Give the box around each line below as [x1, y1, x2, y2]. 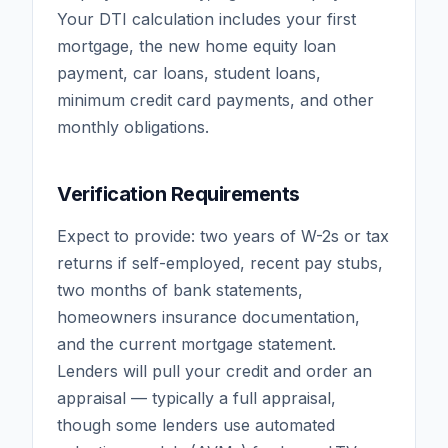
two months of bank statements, [57, 279, 303, 300]
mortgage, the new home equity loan [57, 35, 336, 56]
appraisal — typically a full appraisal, [57, 387, 336, 408]
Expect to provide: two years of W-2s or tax [57, 225, 389, 246]
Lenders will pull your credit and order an [57, 360, 372, 381]
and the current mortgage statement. [57, 333, 336, 354]
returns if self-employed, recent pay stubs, [57, 252, 383, 273]
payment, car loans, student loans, [57, 62, 321, 83]
